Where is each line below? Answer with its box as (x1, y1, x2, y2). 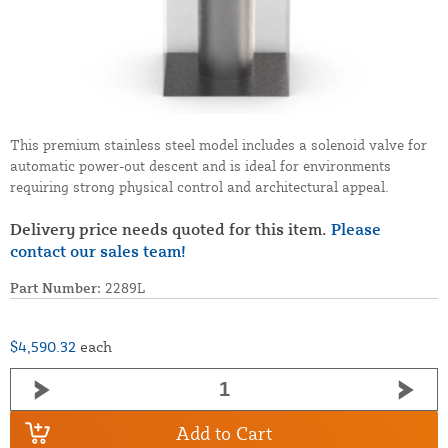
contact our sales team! (10, 241, 186, 262)
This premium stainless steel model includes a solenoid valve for (10, 136, 427, 154)
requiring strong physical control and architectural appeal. (10, 178, 389, 196)
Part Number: (10, 279, 101, 297)
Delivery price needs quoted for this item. (10, 219, 331, 240)
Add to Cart (176, 421, 272, 444)
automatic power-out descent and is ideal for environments (10, 157, 391, 175)
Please (331, 219, 381, 240)
